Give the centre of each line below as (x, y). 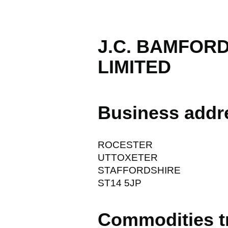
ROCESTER (125, 145)
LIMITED (134, 67)
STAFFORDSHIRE (139, 170)
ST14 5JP (120, 183)
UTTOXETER (128, 157)
